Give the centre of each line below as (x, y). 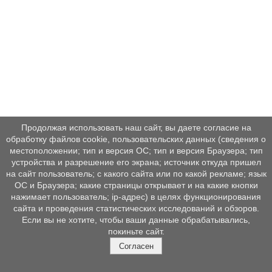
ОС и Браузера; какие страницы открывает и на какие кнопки (136, 185)
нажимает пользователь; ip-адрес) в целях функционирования (136, 197)
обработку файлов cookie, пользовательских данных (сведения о (136, 139)
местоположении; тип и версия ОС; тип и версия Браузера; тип (136, 151)
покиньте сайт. (136, 232)
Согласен (136, 246)
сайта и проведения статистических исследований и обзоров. (136, 209)
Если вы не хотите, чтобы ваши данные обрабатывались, (136, 220)
